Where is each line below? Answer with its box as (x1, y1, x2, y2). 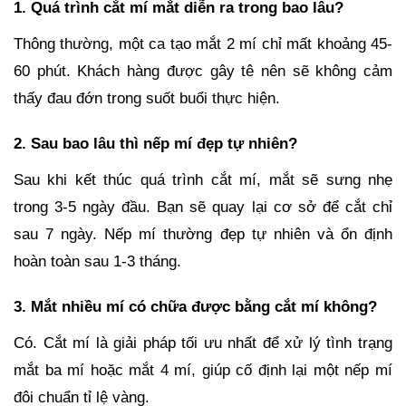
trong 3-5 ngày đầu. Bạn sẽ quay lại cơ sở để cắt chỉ (14, 198, 392, 216)
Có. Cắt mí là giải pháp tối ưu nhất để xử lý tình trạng (14, 333, 392, 352)
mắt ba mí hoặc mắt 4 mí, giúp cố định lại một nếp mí (14, 361, 392, 379)
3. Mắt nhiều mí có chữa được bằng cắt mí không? (14, 297, 377, 315)
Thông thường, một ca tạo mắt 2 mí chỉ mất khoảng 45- (14, 34, 392, 53)
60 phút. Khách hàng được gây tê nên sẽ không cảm (14, 62, 392, 80)
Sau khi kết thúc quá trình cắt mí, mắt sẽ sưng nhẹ (14, 170, 392, 188)
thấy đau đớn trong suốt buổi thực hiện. (14, 89, 280, 107)
